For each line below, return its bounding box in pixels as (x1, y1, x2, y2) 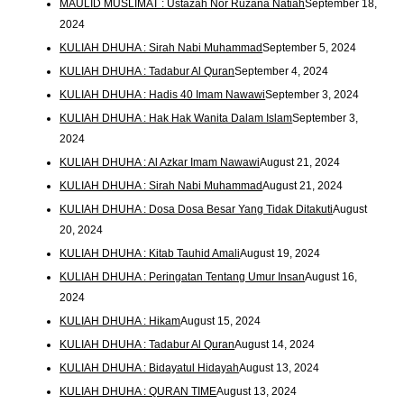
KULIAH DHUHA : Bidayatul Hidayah (60, 361, 240, 374)
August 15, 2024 (180, 315, 262, 328)
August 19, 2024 (240, 247, 321, 261)
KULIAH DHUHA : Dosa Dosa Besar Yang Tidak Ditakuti (60, 203, 334, 216)
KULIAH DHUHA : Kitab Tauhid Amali (60, 247, 241, 261)
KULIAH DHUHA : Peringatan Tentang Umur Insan (60, 271, 306, 284)
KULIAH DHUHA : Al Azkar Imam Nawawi (60, 156, 261, 170)
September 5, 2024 (262, 41, 357, 55)
